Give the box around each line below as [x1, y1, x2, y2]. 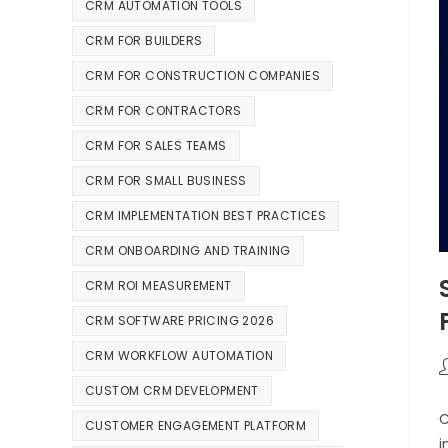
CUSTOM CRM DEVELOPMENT [85, 382, 259, 400]
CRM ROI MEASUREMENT [85, 277, 232, 295]
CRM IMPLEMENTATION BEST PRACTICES [85, 207, 327, 225]
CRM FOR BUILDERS [85, 32, 203, 50]
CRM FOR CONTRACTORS [85, 102, 242, 120]
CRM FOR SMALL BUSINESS [85, 172, 247, 190]
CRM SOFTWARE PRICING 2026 [85, 312, 274, 330]
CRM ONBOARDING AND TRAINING [85, 242, 291, 260]
